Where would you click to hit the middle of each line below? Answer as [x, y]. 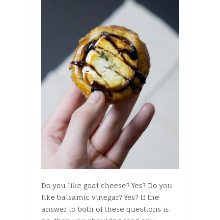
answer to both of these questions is [105, 209]
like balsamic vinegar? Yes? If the [100, 197]
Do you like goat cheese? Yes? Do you [107, 186]
